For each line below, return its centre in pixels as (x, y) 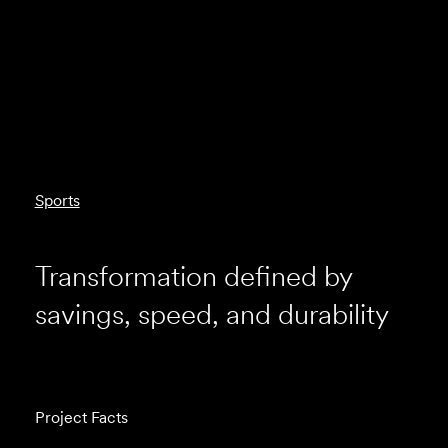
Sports (57, 201)
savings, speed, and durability (211, 314)
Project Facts (81, 417)
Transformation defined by (193, 276)
